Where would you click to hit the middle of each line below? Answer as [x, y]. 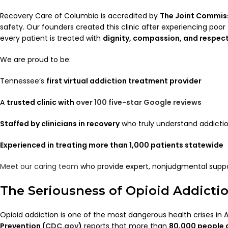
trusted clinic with [41, 102]
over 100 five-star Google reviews [139, 102]
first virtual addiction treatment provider [124, 81]
